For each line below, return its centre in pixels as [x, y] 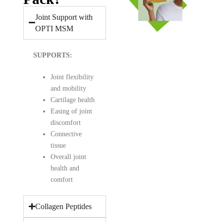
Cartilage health [72, 100]
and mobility [68, 88]
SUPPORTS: [53, 55]
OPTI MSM [54, 28]
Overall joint [68, 157]
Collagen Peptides [63, 206]
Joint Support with [64, 17]
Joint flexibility [72, 77]
